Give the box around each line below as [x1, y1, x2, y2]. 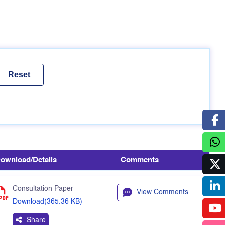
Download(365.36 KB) [13, 198, 82, 205]
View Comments [137, 189, 188, 196]
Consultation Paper [13, 185, 73, 192]
